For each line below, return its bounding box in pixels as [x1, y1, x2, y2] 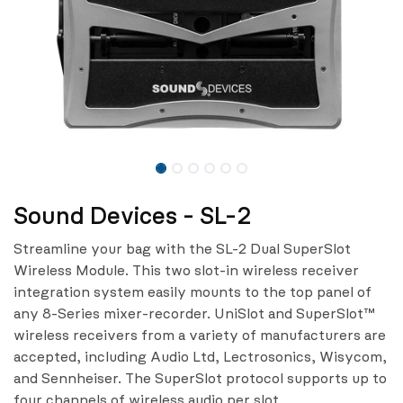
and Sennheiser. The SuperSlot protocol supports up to [13, 372, 387, 387]
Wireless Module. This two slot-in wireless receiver [13, 264, 359, 279]
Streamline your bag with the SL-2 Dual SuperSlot [13, 242, 351, 257]
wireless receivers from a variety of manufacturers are [13, 328, 386, 344]
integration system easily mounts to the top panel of [13, 285, 372, 300]
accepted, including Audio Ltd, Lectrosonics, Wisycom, [13, 350, 387, 365]
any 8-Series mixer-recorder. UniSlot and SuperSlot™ [13, 307, 374, 322]
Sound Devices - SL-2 [13, 204, 251, 229]
